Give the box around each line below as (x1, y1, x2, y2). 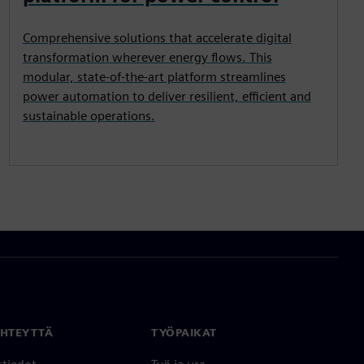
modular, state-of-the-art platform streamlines (22, 68, 286, 84)
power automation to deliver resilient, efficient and (22, 88, 311, 104)
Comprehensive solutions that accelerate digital (22, 29, 292, 45)
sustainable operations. (22, 107, 155, 123)
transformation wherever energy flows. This (22, 49, 272, 65)
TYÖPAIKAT (151, 325, 217, 339)
